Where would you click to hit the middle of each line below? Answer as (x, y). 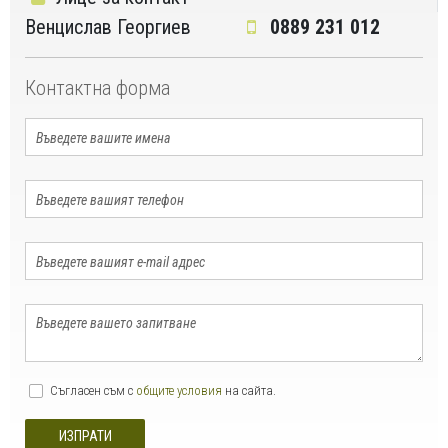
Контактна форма (97, 88)
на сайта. (249, 391)
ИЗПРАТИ (85, 436)
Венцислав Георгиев (108, 27)
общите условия (179, 391)
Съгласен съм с (93, 391)
